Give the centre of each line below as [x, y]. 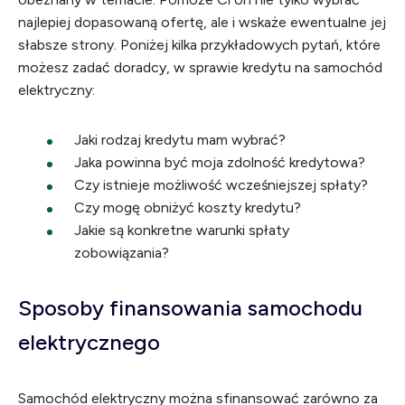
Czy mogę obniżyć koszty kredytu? [188, 207]
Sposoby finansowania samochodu [190, 308]
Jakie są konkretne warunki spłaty [182, 230]
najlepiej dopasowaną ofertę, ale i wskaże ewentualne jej [202, 22]
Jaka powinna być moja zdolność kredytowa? [220, 162]
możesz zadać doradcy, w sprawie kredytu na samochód [200, 67]
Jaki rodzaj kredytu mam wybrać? [180, 140]
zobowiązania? [122, 253]
